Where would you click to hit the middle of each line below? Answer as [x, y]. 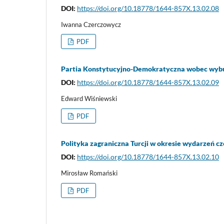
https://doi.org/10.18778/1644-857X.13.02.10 [148, 157]
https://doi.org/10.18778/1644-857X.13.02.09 [148, 82]
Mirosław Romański [89, 173]
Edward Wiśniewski [89, 99]
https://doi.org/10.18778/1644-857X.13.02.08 [148, 8]
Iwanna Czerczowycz [91, 24]
